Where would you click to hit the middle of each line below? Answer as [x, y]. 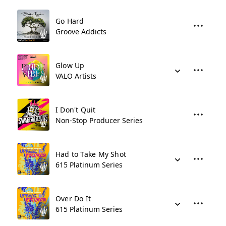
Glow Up [70, 65]
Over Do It [73, 199]
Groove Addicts [81, 32]
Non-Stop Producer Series [99, 120]
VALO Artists [76, 76]
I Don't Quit [76, 110]
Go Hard [70, 21]
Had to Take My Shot [91, 154]
